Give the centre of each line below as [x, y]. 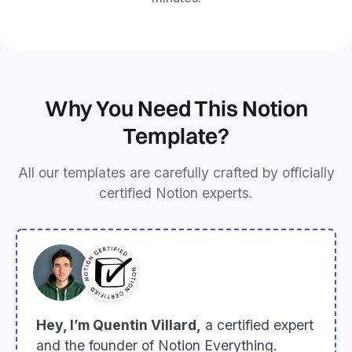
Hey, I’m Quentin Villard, [119, 325]
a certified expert [257, 325]
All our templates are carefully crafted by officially [176, 173]
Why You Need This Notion [176, 109]
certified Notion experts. [176, 193]
